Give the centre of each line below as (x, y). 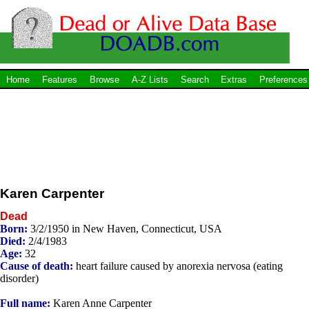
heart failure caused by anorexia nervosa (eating (178, 266)
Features (59, 80)
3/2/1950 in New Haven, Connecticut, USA (126, 228)
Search (195, 80)
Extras (234, 80)
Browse (104, 80)
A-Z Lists (150, 80)
